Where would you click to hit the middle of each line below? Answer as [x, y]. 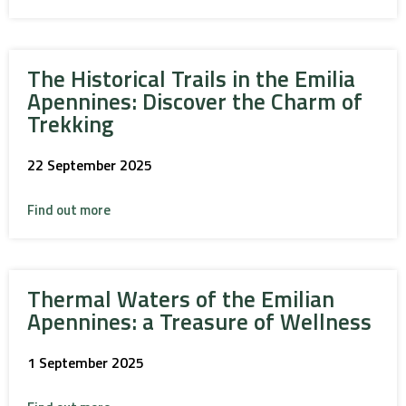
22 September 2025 [90, 165]
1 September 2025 [86, 362]
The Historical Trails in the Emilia [191, 79]
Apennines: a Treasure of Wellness [199, 322]
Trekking [70, 124]
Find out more [69, 210]
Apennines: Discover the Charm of [195, 101]
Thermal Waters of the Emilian [181, 299]
